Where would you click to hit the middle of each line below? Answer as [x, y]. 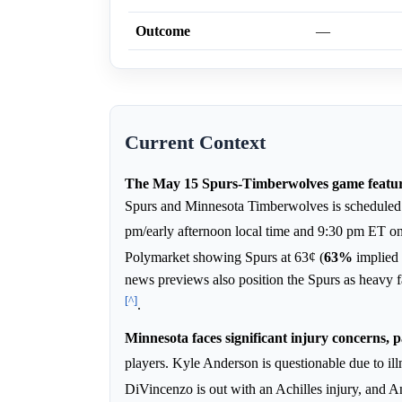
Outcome [163, 31]
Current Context [195, 143]
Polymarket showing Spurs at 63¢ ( [224, 258]
